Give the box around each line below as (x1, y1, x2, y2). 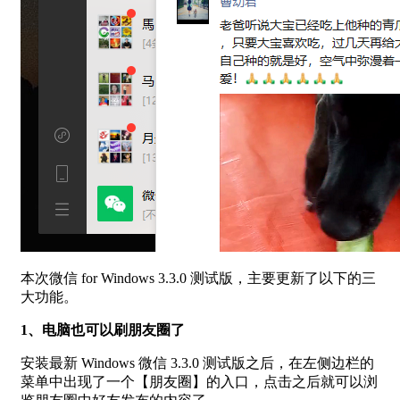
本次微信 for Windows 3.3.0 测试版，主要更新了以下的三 (21, 270, 376, 286)
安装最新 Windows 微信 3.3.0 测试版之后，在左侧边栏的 (21, 354, 374, 371)
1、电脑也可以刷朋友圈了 (21, 321, 185, 337)
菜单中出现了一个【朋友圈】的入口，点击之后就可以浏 (21, 373, 378, 389)
